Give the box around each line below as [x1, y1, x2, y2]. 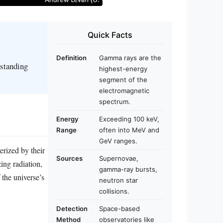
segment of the [99, 75, 147, 84]
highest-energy [99, 64, 147, 73]
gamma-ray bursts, [99, 165, 157, 173]
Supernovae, [99, 154, 138, 162]
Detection [56, 204, 88, 213]
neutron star [99, 176, 138, 184]
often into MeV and [99, 125, 159, 134]
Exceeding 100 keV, [99, 114, 159, 123]
